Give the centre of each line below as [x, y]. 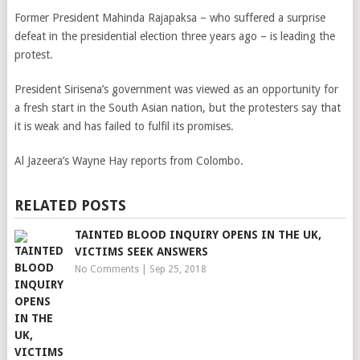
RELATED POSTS [70, 205]
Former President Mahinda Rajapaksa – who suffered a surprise [170, 18]
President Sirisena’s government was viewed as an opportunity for [176, 89]
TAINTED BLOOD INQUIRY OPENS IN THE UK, [198, 235]
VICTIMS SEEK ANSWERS [141, 252]
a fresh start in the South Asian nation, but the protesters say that [177, 108]
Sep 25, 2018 [178, 269]
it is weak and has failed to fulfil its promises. [124, 126]
